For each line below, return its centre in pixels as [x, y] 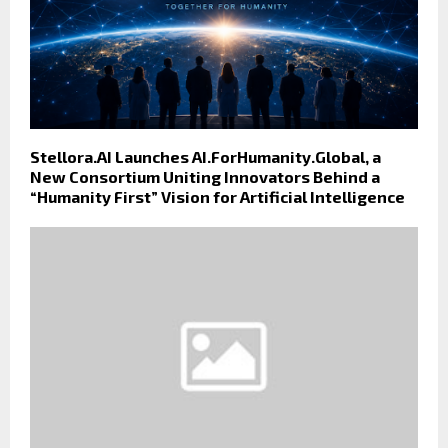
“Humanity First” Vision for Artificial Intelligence [217, 197]
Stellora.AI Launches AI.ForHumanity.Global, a [205, 157]
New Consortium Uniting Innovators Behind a [205, 177]
